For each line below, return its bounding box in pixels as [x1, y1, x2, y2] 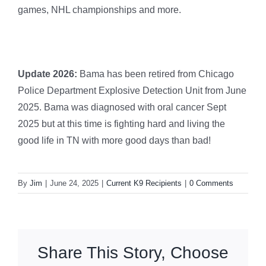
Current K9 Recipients [106, 178, 182, 188]
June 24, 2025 [50, 178, 99, 188]
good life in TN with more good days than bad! [18, 135, 211, 145]
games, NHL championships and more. [18, 4, 181, 15]
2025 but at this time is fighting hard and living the [18, 118, 225, 129]
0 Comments [189, 178, 233, 188]
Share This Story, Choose [37, 243, 229, 262]
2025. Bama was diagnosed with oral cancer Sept [18, 102, 226, 112]
